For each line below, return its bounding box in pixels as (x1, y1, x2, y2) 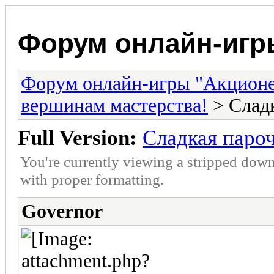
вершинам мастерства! (21, 94, 208, 116)
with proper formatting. (20, 170, 164, 188)
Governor (21, 200, 103, 222)
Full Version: (18, 125, 137, 150)
